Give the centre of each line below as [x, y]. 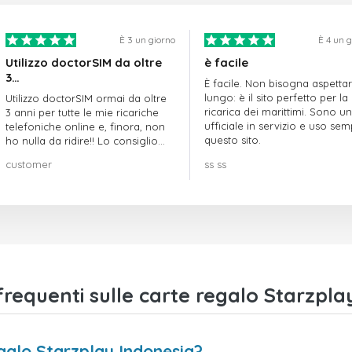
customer [29, 165]
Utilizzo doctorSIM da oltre [84, 63]
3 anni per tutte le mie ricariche [82, 113]
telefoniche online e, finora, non [85, 127]
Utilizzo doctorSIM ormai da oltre [86, 99]
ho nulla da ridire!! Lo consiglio [82, 141]
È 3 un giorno [147, 40]
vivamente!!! [35, 155]
